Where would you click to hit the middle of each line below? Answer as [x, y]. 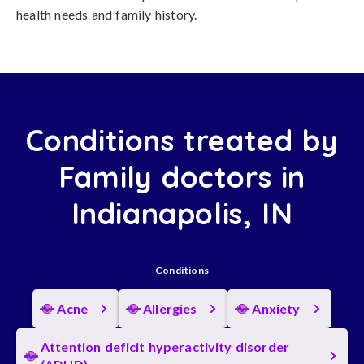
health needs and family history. [107, 14]
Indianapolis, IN [182, 213]
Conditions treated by [182, 140]
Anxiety [276, 308]
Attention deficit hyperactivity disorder [165, 347]
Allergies [170, 308]
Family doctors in [182, 177]
